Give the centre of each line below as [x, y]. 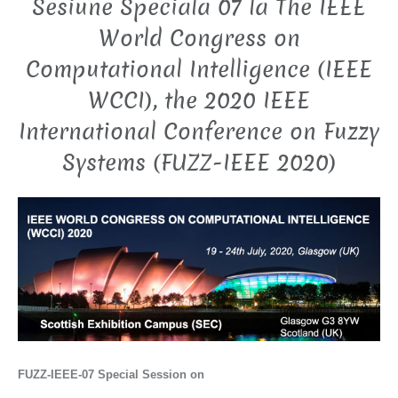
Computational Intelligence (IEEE [199, 70]
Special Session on [151, 374]
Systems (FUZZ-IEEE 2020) [199, 163]
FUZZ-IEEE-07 [58, 374]
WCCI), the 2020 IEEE [199, 101]
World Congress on [199, 39]
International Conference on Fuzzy [199, 132]
